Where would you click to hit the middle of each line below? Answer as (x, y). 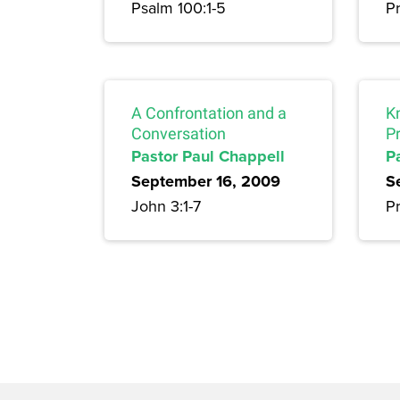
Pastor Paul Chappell (208, 157)
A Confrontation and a (209, 113)
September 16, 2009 (206, 182)
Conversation (179, 134)
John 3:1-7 (166, 206)
